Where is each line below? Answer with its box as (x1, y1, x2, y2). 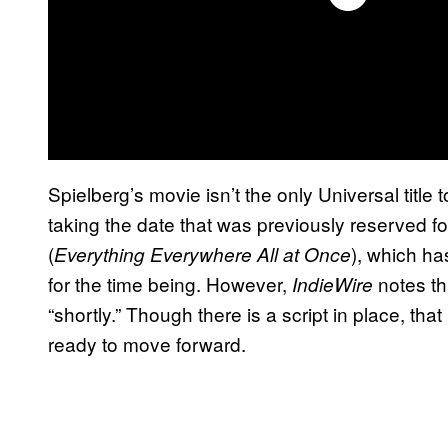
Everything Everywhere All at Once (54, 240, 351, 267)
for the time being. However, (48, 269, 292, 297)
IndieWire (292, 270, 373, 297)
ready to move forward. (48, 329, 246, 357)
